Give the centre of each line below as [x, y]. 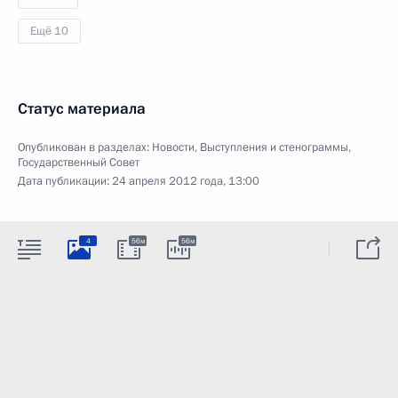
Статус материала [82, 109]
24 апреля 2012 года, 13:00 [186, 181]
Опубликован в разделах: [85, 147]
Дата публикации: [65, 181]
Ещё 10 [49, 31]
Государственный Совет [79, 163]
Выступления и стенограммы [274, 147]
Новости [173, 147]
